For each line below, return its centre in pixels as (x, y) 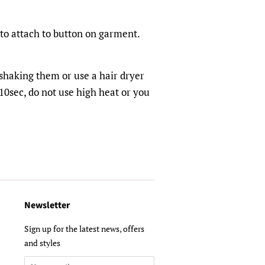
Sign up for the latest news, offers (84, 229)
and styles (42, 243)
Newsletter (47, 205)
